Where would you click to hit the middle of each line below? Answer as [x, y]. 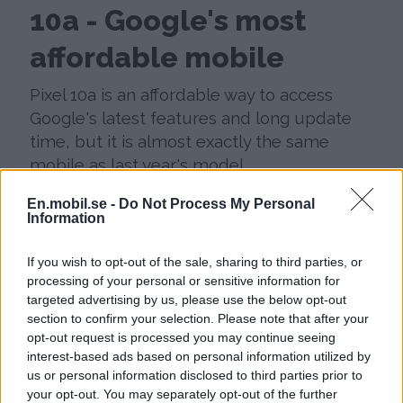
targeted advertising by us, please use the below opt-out [187, 299]
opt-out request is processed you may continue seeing [181, 337]
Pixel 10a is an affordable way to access [182, 95]
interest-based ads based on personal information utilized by [199, 356]
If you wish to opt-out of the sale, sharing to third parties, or [195, 261]
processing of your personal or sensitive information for [184, 280]
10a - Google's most [168, 20]
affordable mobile [157, 57]
